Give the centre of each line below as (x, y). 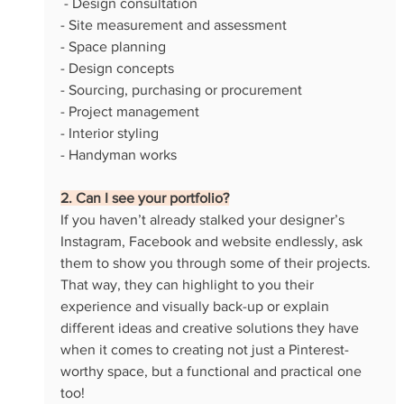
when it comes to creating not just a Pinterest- (204, 349)
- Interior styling (109, 133)
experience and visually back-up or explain (196, 306)
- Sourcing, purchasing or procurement (181, 89)
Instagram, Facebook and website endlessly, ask (213, 241)
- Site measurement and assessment (173, 24)
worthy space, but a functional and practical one (212, 371)
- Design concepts (117, 68)
